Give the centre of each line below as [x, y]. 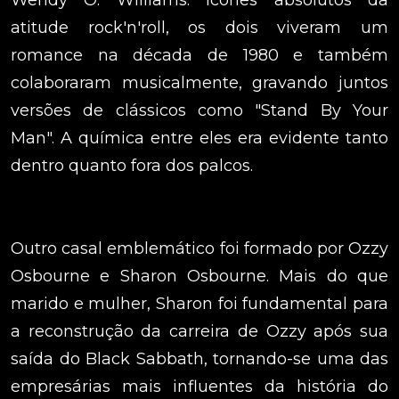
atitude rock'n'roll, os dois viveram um [199, 28]
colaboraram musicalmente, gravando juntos [199, 83]
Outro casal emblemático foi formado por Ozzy [199, 249]
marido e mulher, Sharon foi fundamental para [199, 304]
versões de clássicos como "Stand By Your [199, 111]
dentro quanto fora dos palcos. [132, 166]
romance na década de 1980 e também [199, 56]
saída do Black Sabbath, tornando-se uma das [199, 359]
